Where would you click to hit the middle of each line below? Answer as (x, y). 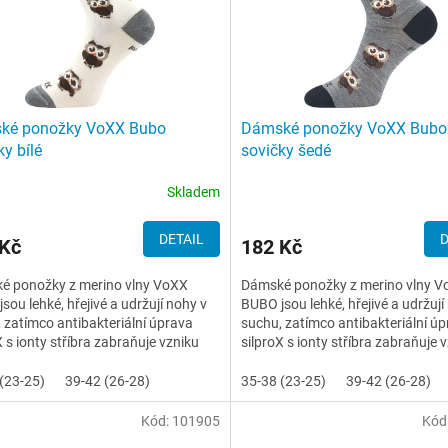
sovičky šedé (285, 151)
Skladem (193, 191)
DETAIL (181, 239)
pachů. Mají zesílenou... (313, 361)
